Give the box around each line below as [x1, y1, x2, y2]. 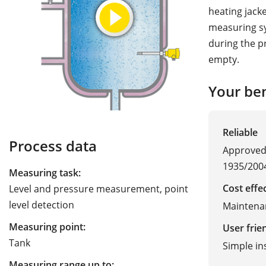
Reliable [223, 125, 258, 139]
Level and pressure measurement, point [9, 182, 188, 196]
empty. [208, 53, 239, 66]
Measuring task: [9, 166, 81, 180]
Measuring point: [9, 220, 85, 234]
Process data [9, 137, 97, 156]
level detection [9, 198, 74, 212]
